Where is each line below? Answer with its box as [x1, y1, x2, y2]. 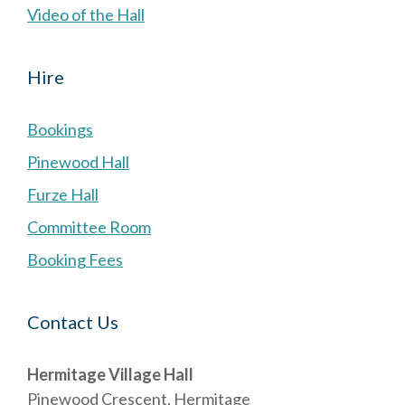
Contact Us [27, 311, 118, 333]
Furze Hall [27, 184, 99, 204]
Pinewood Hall [27, 152, 129, 172]
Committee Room [27, 217, 151, 237]
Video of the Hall [27, 5, 145, 24]
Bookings [27, 119, 93, 139]
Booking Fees [27, 250, 123, 269]
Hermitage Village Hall [27, 364, 193, 384]
